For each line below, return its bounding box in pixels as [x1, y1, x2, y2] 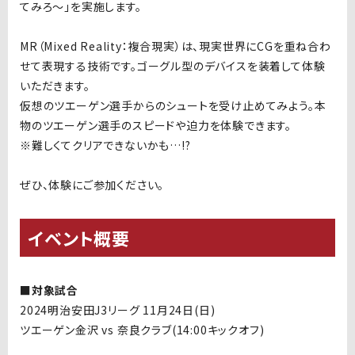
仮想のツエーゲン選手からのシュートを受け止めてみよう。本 [20, 97, 326, 113]
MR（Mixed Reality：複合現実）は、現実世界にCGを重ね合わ [20, 38, 331, 54]
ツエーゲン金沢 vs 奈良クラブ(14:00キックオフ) [20, 322, 265, 338]
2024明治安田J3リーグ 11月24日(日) [20, 302, 216, 318]
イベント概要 [28, 225, 130, 250]
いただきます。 [20, 78, 90, 94]
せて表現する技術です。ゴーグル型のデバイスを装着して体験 [20, 58, 326, 74]
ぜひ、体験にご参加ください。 [20, 177, 165, 193]
